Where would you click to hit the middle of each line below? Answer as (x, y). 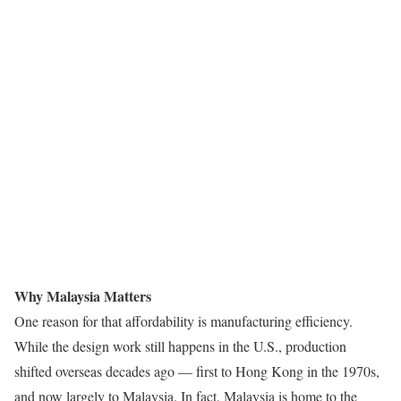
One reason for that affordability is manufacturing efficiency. (183, 320)
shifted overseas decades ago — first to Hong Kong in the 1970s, (197, 371)
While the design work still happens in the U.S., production (180, 346)
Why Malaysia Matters (83, 295)
